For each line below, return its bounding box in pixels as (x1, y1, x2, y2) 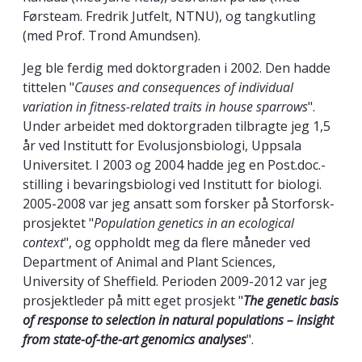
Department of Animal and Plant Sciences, (23, 253, 276, 271)
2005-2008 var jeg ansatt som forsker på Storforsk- (23, 195, 335, 213)
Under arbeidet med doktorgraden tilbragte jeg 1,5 (23, 117, 330, 136)
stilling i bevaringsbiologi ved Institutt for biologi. (23, 175, 322, 194)
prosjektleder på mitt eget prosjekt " (23, 292, 243, 310)
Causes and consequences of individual (74, 78, 293, 97)
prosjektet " (23, 214, 94, 233)
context (23, 234, 64, 252)
